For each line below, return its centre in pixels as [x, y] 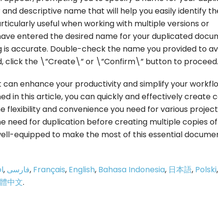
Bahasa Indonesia [132, 169]
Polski [206, 169]
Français [49, 169]
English [82, 169]
